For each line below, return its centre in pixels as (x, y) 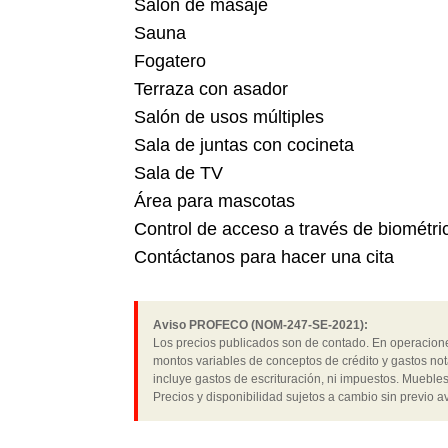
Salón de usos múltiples (229, 117)
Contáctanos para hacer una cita (264, 257)
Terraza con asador (211, 89)
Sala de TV (179, 173)
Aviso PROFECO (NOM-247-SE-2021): (261, 325)
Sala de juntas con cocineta (244, 145)
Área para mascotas (215, 201)
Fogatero (170, 61)
